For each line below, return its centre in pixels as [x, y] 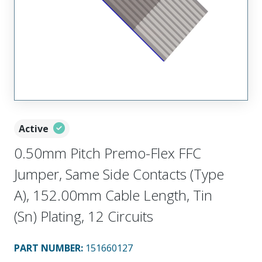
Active [34, 129]
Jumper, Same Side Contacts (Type [119, 174]
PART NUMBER [47, 248]
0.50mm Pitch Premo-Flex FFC [108, 153]
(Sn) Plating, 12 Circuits [84, 216]
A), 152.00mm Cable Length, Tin [113, 195]
